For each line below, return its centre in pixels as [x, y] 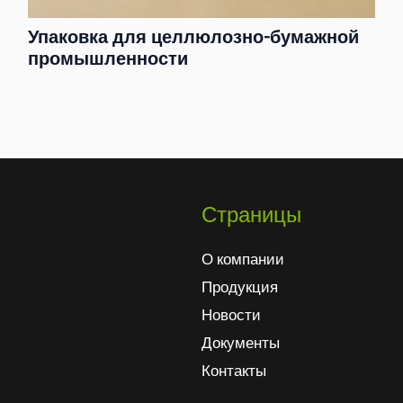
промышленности [107, 58]
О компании [243, 260]
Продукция [240, 287]
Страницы [251, 215]
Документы [241, 343]
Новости [231, 315]
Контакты [234, 371]
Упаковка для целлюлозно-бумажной [193, 37]
